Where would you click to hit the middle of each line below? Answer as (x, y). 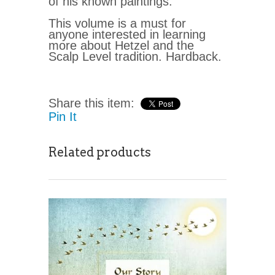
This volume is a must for (117, 24)
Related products (100, 153)
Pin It (63, 117)
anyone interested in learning (127, 35)
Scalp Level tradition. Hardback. (135, 57)
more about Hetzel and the (121, 46)
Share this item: (91, 103)
